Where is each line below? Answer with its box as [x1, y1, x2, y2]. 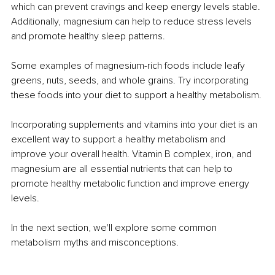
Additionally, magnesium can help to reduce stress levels [11, 15, 254, 28]
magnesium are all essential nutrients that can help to [11, 162, 235, 175]
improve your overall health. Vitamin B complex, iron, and [11, 147, 254, 160]
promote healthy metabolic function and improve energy [11, 177, 252, 190]
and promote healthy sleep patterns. [11, 29, 165, 42]
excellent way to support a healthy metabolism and [11, 133, 228, 145]
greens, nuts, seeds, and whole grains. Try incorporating [11, 74, 251, 87]
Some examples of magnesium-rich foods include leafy [11, 59, 247, 72]
